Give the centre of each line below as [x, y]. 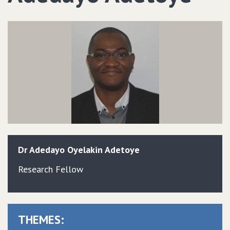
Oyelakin [85, 150]
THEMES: [41, 219]
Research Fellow [51, 169]
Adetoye [122, 150]
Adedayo [47, 150]
